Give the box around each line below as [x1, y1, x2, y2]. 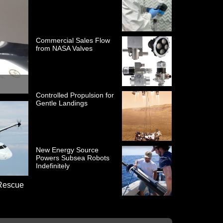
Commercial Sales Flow [36, 36, 111, 44]
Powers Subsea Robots [36, 154, 110, 162]
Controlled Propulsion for [36, 91, 114, 99]
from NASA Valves [36, 44, 93, 52]
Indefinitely [36, 162, 70, 170]
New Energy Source [36, 146, 99, 154]
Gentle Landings [36, 99, 88, 107]
